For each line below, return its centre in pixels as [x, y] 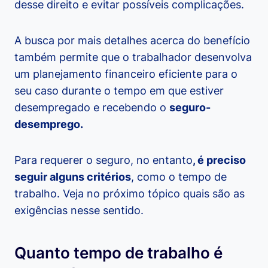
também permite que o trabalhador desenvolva [133, 57]
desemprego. [50, 124]
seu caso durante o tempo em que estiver [119, 91]
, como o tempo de [179, 177]
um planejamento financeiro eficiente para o [126, 74]
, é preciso [219, 160]
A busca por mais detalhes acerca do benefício [132, 41]
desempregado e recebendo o [92, 108]
